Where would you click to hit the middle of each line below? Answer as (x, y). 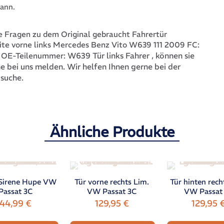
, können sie (172, 56)
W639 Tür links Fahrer (109, 56)
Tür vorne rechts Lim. (112, 182)
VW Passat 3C (112, 191)
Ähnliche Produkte (112, 132)
